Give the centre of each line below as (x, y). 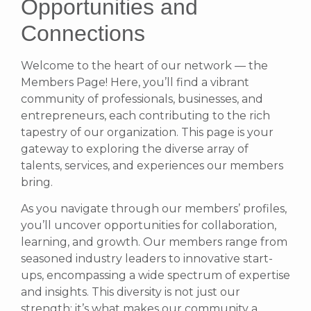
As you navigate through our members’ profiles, (154, 208)
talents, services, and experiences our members (152, 165)
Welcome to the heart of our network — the (144, 65)
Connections (83, 33)
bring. (37, 182)
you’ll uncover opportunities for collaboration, (149, 225)
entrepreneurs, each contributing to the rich (145, 115)
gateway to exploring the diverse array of (135, 149)
